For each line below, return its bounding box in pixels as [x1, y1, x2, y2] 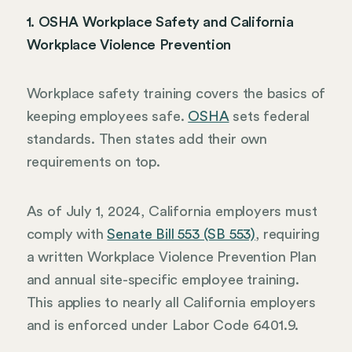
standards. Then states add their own [26, 132, 268, 147]
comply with [26, 226, 108, 241]
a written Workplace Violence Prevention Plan [26, 249, 317, 264]
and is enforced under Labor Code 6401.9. [26, 317, 299, 332]
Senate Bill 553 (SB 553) [107, 226, 256, 241]
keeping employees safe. [26, 109, 189, 124]
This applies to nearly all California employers [26, 295, 317, 310]
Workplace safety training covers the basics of [26, 86, 326, 101]
